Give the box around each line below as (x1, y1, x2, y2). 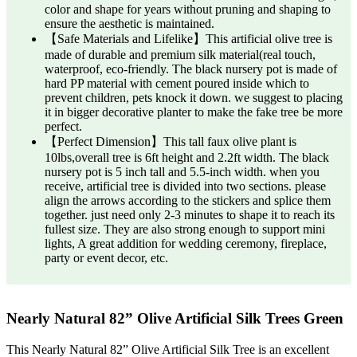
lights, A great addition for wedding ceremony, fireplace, (45, 236, 327, 250)
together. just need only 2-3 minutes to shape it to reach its (45, 207, 335, 222)
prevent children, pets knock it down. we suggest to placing (45, 90, 343, 104)
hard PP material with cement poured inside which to (45, 76, 309, 90)
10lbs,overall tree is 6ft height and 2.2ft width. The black (45, 150, 329, 164)
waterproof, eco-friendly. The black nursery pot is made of (45, 61, 337, 76)
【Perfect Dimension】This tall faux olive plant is (45, 134, 296, 148)
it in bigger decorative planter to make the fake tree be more (45, 104, 343, 119)
